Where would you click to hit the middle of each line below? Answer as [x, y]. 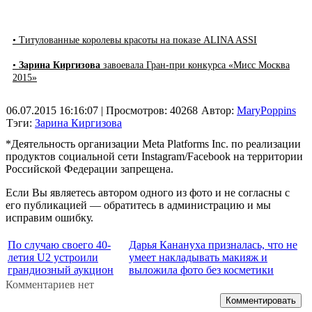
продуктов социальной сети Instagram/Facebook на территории [154, 157]
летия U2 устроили [53, 258]
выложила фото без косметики [201, 270]
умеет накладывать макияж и [198, 258]
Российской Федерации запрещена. [89, 169]
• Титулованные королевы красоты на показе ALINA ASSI [135, 40]
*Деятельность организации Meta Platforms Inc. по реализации [153, 144]
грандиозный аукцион [61, 270]
